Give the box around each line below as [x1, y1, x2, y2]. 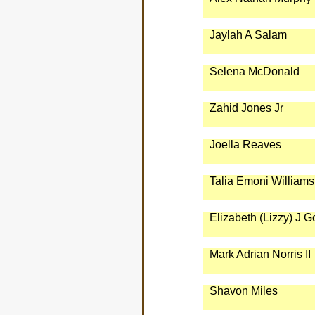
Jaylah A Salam [209, 29, 287, 41]
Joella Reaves [209, 139, 281, 150]
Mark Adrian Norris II [209, 248, 311, 260]
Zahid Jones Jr [209, 102, 283, 114]
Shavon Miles [209, 285, 278, 297]
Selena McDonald [209, 65, 300, 77]
